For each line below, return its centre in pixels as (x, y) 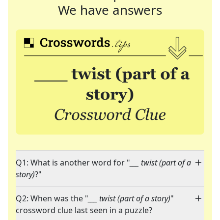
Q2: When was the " (52, 199)
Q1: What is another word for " (73, 163)
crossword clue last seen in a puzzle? (84, 210)
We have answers (110, 10)
